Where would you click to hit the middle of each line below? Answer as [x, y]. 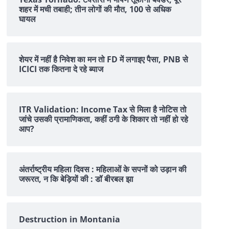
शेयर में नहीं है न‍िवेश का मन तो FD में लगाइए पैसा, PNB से [104, 60]
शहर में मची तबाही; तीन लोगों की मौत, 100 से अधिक [95, 9]
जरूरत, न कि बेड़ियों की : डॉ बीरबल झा [76, 179]
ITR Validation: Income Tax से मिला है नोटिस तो [103, 110]
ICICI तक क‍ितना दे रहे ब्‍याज [61, 69]
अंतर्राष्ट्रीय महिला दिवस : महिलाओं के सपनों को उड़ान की [103, 169]
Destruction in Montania [70, 220]
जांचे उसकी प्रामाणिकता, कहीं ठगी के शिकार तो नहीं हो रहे [104, 119]
